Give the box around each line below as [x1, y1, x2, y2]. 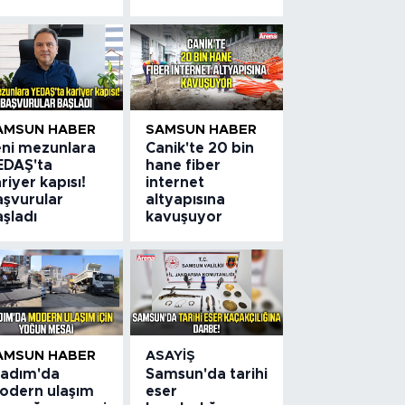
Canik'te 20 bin [146, 141, 255, 156]
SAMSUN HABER [146, 123, 258, 137]
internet [146, 175, 205, 191]
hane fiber [146, 158, 221, 174]
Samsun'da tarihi [146, 366, 268, 381]
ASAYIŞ [146, 348, 196, 363]
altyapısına [146, 193, 226, 208]
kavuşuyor [146, 210, 223, 225]
